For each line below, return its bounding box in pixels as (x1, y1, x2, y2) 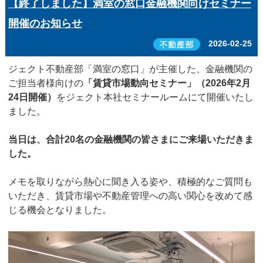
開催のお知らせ (8, 18, 82, 30)
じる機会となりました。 (8, 205, 112, 215)
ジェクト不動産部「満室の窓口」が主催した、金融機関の (8, 64, 252, 75)
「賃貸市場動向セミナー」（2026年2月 (83, 78, 251, 89)
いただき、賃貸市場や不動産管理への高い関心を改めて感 (8, 191, 252, 201)
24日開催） (8, 92, 56, 103)
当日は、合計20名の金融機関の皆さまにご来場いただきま (8, 134, 254, 145)
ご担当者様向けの (8, 78, 83, 89)
